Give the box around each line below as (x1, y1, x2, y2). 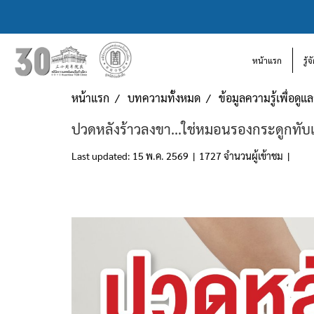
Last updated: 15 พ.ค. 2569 (71, 149, 189, 162)
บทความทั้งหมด (128, 90, 200, 105)
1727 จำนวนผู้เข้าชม (199, 149, 283, 162)
